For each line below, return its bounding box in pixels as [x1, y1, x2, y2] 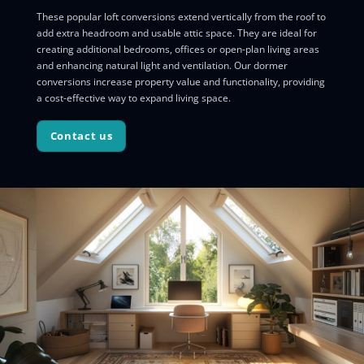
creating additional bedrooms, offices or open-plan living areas [36, 42, 319, 57]
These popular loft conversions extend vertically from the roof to [36, 10, 326, 24]
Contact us [50, 128, 113, 144]
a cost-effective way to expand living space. [36, 91, 231, 106]
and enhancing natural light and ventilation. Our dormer [36, 58, 288, 73]
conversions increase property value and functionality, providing [36, 75, 325, 89]
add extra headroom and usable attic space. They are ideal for [36, 26, 317, 41]
